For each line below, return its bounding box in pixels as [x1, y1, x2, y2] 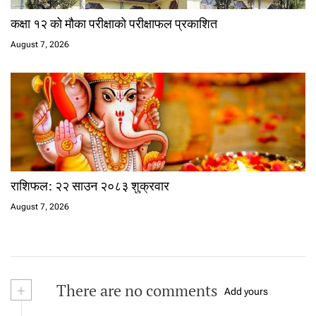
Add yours [224, 286, 268, 298]
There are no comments [53, 280, 218, 301]
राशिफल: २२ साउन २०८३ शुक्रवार [11, 177, 169, 195]
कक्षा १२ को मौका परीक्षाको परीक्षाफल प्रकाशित [11, 15, 217, 32]
